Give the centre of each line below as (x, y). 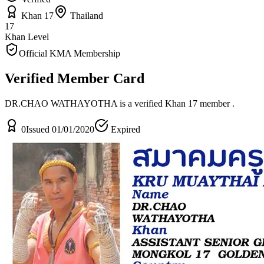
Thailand (85, 15)
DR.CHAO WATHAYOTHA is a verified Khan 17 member (118, 103)
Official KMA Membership (70, 53)
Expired (124, 129)
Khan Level (27, 37)
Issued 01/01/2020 (60, 129)
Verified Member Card (75, 78)
